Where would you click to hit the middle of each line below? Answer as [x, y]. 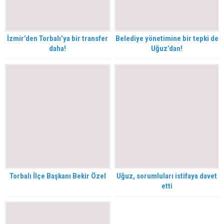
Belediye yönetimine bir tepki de [167, 38]
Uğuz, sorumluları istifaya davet [167, 176]
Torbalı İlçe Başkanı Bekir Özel [57, 176]
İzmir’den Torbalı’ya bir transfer [58, 38]
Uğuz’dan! [167, 48]
